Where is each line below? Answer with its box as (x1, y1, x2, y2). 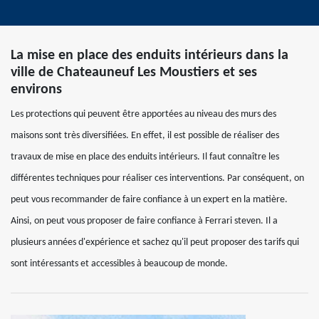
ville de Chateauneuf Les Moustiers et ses (11, 66, 257, 80)
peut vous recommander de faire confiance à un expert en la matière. (11, 194, 288, 205)
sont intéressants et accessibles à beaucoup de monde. (11, 258, 228, 269)
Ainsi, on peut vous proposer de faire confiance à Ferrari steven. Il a (11, 216, 278, 226)
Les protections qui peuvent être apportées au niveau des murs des (11, 109, 276, 120)
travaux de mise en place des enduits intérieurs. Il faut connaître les (11, 152, 279, 162)
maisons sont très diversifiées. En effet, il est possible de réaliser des (11, 130, 279, 141)
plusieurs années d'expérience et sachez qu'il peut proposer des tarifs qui (11, 237, 299, 248)
